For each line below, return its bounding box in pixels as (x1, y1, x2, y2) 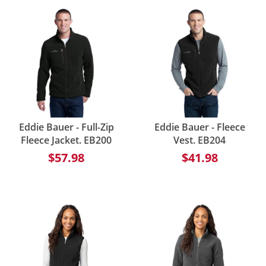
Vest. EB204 (173, 133, 226, 147)
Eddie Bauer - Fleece (154, 120, 245, 134)
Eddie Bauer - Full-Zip (18, 120, 114, 134)
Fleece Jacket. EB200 (21, 133, 112, 147)
